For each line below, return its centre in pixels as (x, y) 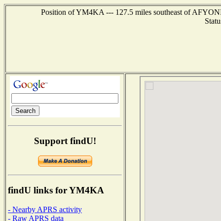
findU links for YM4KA (56, 190)
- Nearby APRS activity (45, 209)
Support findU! (65, 141)
